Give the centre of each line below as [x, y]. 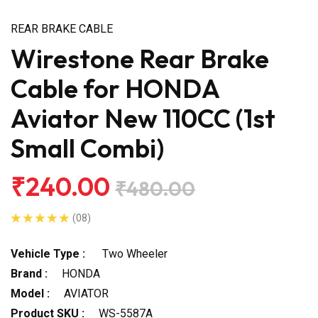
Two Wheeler [133, 253]
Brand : [29, 273]
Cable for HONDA [115, 88]
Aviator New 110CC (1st [143, 118]
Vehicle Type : [48, 253]
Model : [30, 293]
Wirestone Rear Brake [140, 58]
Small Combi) [87, 148]
